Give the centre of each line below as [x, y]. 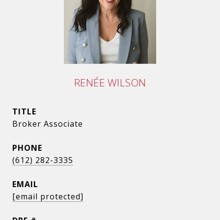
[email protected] [48, 196]
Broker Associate [48, 124]
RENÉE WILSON [110, 82]
